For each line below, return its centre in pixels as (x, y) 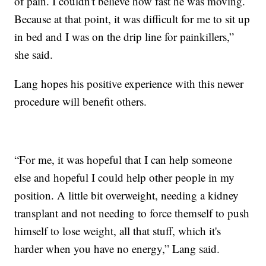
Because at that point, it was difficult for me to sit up (132, 18)
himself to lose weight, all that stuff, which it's (118, 230)
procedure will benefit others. (81, 101)
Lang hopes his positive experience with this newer (129, 83)
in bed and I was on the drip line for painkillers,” (124, 36)
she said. (34, 54)
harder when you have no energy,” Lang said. (117, 248)
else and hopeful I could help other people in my (125, 177)
